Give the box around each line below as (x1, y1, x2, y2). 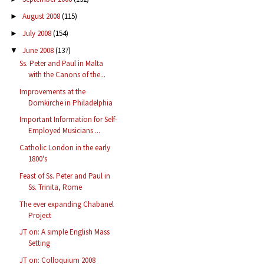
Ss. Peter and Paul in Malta (19, 58, 104, 68)
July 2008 (22, 28, 53, 38)
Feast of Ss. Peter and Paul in (19, 170, 111, 181)
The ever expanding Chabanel (19, 199, 114, 209)
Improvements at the (19, 86, 86, 97)
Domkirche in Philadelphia (28, 97, 113, 108)
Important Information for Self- (19, 114, 118, 125)
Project (28, 210, 52, 220)
